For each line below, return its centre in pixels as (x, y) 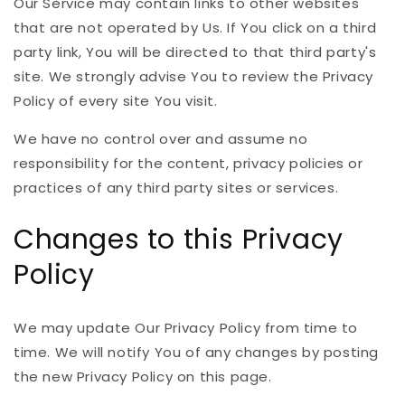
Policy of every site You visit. (116, 101)
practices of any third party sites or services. (176, 188)
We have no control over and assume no (161, 139)
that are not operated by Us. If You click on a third (195, 28)
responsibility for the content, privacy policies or (188, 164)
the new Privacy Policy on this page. (143, 376)
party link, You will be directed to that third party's (195, 52)
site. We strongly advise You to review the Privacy (194, 77)
